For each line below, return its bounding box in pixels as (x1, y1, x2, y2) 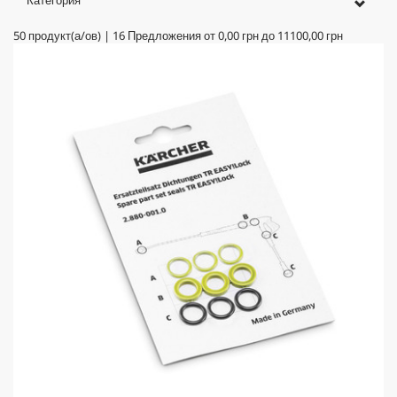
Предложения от (125, 27, 218, 44)
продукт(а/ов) (26, 27, 104, 44)
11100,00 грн (277, 27, 343, 44)
